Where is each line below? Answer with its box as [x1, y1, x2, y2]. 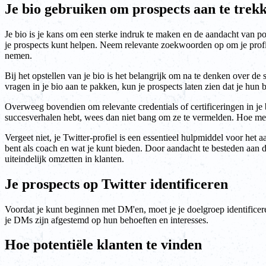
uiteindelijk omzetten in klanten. [5, 153, 124, 164]
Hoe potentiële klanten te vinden [5, 237, 202, 253]
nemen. [5, 50, 32, 61]
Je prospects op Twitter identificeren [5, 176, 228, 192]
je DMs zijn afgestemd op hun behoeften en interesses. [5, 214, 208, 225]
